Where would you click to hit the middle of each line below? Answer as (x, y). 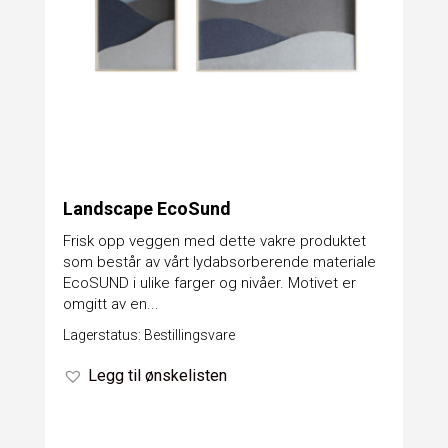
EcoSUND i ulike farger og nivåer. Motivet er (209, 283)
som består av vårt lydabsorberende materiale (219, 262)
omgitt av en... (110, 304)
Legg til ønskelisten (157, 376)
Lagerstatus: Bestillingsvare (148, 335)
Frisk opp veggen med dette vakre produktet (214, 241)
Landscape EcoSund (146, 209)
